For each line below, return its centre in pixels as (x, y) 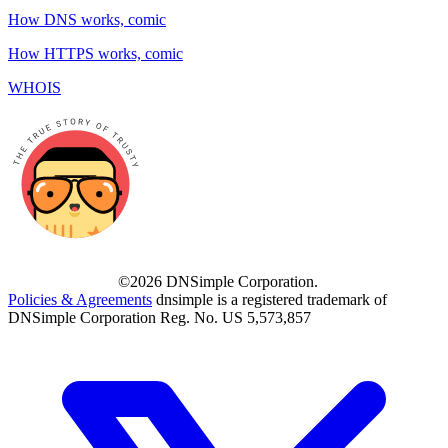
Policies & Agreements (80, 300)
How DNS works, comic (87, 20)
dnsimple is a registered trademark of (271, 300)
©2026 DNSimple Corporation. (218, 282)
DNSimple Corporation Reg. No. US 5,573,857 (159, 318)
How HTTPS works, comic (95, 54)
